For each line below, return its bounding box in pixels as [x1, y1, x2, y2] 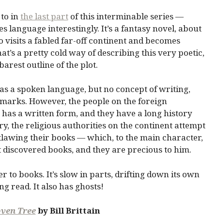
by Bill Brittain [35, 205, 100, 216]
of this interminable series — [68, 10, 184, 22]
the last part [20, 10, 68, 22]
